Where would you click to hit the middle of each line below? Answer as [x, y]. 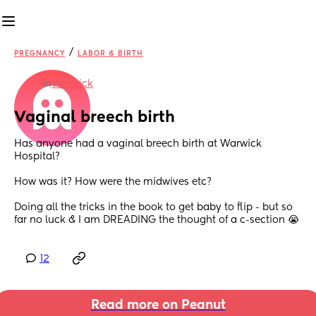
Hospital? [37, 157]
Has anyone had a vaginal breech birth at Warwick [138, 144]
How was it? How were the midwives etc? [113, 182]
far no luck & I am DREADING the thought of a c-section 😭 [157, 220]
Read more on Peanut [158, 306]
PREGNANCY [39, 54]
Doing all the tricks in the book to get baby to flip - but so [153, 208]
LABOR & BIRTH [110, 54]
